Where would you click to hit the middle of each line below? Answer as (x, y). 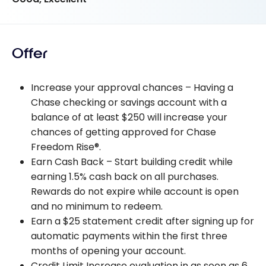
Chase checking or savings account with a (129, 102)
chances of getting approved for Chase (123, 132)
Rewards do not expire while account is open (135, 191)
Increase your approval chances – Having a (132, 87)
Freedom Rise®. (66, 147)
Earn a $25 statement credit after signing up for (142, 221)
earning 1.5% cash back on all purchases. (125, 176)
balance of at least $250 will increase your (129, 117)
